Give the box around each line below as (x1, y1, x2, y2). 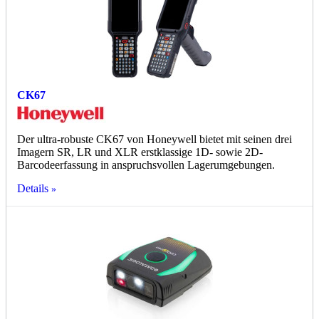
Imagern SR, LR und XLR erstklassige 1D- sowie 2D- (17, 146, 263, 159)
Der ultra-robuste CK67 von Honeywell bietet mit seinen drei (17, 133, 292, 146)
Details (17, 182, 48, 195)
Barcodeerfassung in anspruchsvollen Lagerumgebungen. (17, 159, 275, 172)
